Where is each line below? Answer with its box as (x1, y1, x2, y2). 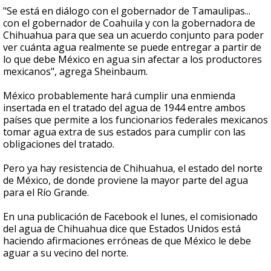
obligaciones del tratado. (3, 137, 114, 151)
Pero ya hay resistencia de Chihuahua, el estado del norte (3, 162, 263, 175)
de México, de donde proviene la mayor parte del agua (3, 174, 248, 188)
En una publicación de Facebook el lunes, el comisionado (3, 210, 258, 224)
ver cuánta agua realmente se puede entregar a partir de (3, 41, 261, 54)
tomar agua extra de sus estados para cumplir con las (3, 125, 246, 139)
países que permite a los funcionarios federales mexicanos (3, 113, 268, 127)
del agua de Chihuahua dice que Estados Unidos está (3, 222, 241, 236)
